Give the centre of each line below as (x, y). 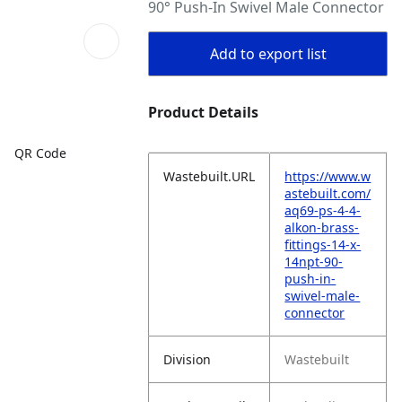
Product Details (204, 112)
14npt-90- (314, 262)
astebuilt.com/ (328, 193)
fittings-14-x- (323, 245)
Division (188, 359)
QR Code (40, 153)
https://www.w (328, 176)
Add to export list (268, 54)
